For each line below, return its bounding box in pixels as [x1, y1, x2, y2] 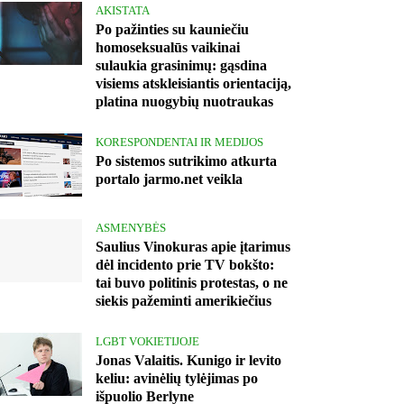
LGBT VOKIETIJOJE [96, 335, 199, 349]
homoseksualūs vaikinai [96, 40, 240, 56]
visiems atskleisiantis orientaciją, [96, 76, 291, 92]
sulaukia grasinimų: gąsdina [96, 58, 267, 74]
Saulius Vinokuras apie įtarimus [96, 239, 290, 255]
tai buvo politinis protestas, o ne [96, 275, 288, 291]
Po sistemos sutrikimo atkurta [96, 153, 277, 170]
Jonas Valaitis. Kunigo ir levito [96, 353, 281, 369]
